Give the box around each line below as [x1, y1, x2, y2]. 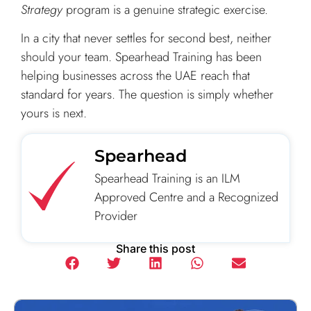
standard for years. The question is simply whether [21, 85, 274, 104]
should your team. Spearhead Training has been [21, 48, 262, 67]
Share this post [116, 242, 195, 256]
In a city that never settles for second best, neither [21, 29, 271, 48]
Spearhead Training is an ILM [94, 169, 240, 187]
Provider [94, 206, 137, 225]
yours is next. [21, 104, 87, 123]
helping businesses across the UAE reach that [21, 67, 250, 85]
